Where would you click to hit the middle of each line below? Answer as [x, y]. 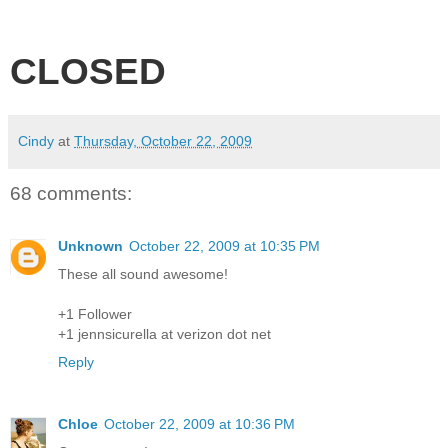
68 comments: [71, 194]
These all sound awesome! [143, 273]
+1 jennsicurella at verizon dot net [164, 333]
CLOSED [88, 71]
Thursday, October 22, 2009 [163, 141]
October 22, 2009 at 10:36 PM [199, 423]
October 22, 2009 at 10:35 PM [224, 245]
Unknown [90, 245]
